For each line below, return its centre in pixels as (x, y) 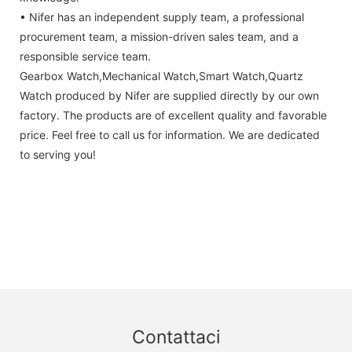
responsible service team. (85, 56)
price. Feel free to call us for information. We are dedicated (170, 134)
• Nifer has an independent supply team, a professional (162, 16)
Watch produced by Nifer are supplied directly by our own (169, 95)
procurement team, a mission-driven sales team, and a (159, 36)
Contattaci (176, 337)
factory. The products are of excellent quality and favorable (173, 115)
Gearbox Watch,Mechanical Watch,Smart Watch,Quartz (161, 75)
